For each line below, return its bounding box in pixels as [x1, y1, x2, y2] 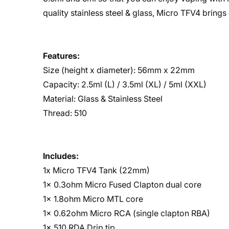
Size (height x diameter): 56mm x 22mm [43, 65, 195, 75]
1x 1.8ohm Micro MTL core [43, 194, 143, 204]
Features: [43, 51, 80, 61]
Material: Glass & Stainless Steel [43, 94, 163, 104]
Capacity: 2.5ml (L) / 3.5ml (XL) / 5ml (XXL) [43, 79, 207, 89]
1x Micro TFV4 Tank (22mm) [43, 165, 150, 175]
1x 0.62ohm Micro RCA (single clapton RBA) [43, 208, 210, 218]
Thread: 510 [43, 108, 87, 118]
